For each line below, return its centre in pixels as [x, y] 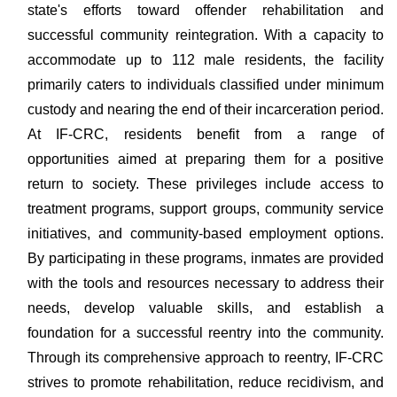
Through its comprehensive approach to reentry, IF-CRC [206, 358]
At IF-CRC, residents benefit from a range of [206, 134]
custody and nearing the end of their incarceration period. [206, 109]
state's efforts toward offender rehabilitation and [206, 10]
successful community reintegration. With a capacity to [206, 35]
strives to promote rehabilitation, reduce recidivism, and [206, 382]
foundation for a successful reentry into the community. [206, 333]
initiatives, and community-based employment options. [206, 234]
